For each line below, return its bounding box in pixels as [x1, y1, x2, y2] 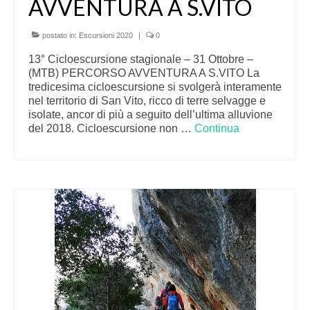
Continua [194, 122, 239, 134]
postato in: [40, 31, 79, 39]
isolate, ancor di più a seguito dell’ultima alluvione [28, 109, 273, 120]
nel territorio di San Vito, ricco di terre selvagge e [28, 95, 266, 107]
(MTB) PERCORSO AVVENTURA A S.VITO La [28, 67, 259, 79]
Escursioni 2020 [79, 31, 133, 39]
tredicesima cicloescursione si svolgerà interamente [28, 81, 282, 93]
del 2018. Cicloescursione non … [28, 122, 194, 134]
